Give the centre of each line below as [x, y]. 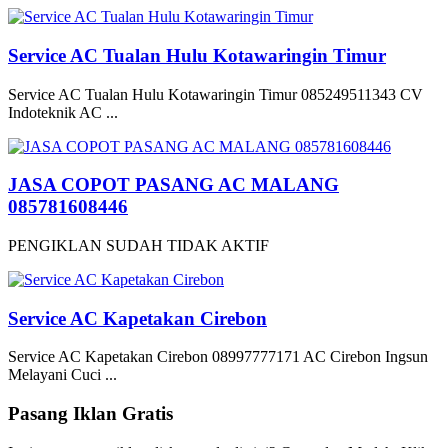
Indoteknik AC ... [63, 112]
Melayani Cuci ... [62, 375]
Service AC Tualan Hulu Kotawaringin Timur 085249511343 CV [215, 94]
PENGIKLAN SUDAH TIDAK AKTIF [138, 245]
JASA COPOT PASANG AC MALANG [173, 185]
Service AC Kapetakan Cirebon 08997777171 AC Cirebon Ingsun [218, 357]
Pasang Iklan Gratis [90, 414]
